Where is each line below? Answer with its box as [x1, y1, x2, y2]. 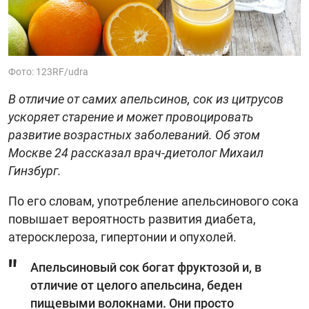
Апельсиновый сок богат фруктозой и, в [30, 259, 261, 275]
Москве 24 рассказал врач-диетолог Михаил [8, 145, 263, 160]
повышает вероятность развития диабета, [8, 211, 256, 226]
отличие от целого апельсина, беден [30, 277, 242, 292]
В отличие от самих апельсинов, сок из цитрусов [8, 91, 283, 106]
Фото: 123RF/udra [8, 66, 88, 77]
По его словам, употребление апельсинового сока [8, 193, 299, 208]
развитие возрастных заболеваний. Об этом [8, 127, 260, 142]
